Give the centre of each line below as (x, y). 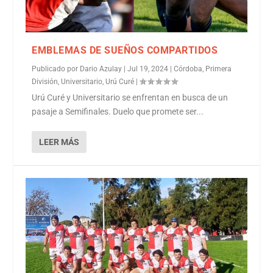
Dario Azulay (101, 69)
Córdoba (188, 69)
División (45, 82)
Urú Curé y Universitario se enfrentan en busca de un (130, 98)
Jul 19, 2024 (148, 69)
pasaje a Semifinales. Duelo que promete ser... (118, 112)
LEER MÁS (59, 142)
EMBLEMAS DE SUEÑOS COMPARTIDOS (125, 51)
